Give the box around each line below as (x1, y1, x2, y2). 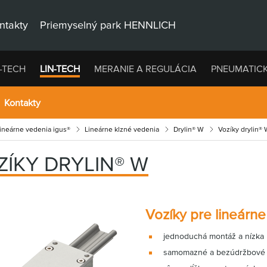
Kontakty (4, 97, 41, 108)
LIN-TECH (39, 63, 80, 74)
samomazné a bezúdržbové (163, 247, 265, 257)
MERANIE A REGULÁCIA (94, 63, 197, 74)
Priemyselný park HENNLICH (40, 18, 176, 31)
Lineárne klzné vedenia (85, 125, 159, 133)
